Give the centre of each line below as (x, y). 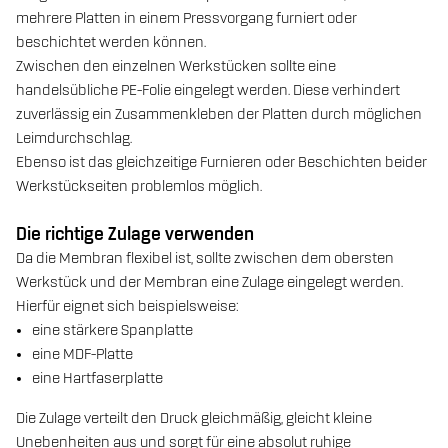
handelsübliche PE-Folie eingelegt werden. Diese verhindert (208, 90)
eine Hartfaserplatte (97, 378)
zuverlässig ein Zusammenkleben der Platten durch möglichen (219, 114)
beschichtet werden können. (111, 42)
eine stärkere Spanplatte (112, 330)
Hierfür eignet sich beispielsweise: (127, 306)
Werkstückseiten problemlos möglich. (139, 186)
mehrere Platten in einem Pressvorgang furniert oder (186, 18)
